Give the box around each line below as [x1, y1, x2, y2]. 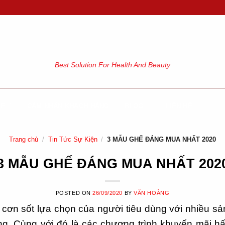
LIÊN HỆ [165, 102, 192, 110]
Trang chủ [9, 136, 38, 143]
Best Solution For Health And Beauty [55, 60, 170, 69]
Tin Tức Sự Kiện [48, 136, 97, 143]
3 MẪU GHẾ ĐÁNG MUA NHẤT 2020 [105, 136, 216, 143]
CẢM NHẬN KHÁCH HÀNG [27, 102, 109, 110]
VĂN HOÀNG [134, 190, 170, 196]
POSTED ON [55, 190, 93, 196]
